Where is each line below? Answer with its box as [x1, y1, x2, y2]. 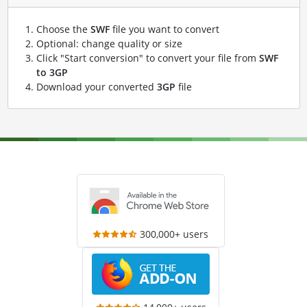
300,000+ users [140, 227, 209, 241]
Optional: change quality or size [36, 36, 182, 50]
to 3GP [36, 65, 68, 79]
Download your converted [36, 79, 157, 93]
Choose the [36, 22, 90, 36]
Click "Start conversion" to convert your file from [36, 51, 259, 64]
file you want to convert [109, 22, 219, 36]
